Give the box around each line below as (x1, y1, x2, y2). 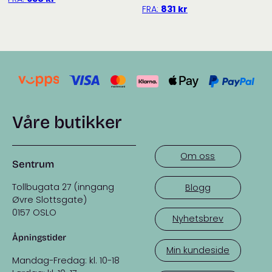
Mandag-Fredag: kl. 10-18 (12, 254, 120, 267)
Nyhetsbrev (172, 212, 223, 225)
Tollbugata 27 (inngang (12, 181, 114, 194)
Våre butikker (12, 111, 122, 133)
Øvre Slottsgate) (12, 194, 87, 206)
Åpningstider (12, 232, 66, 243)
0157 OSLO (12, 206, 56, 219)
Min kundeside (166, 244, 229, 257)
